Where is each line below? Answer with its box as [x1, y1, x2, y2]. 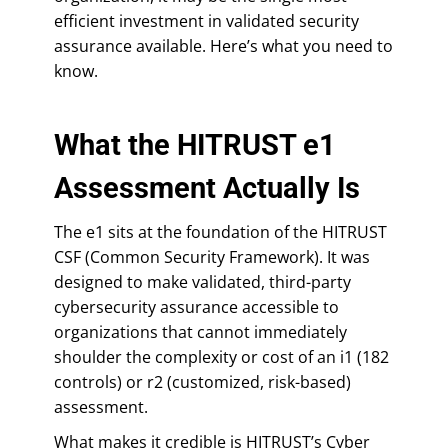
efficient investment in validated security [54, 9, 359, 32]
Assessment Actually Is [54, 170, 360, 205]
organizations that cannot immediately [54, 320, 347, 343]
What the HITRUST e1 [54, 127, 336, 162]
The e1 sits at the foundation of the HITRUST [54, 220, 387, 243]
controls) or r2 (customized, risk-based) [54, 370, 351, 393]
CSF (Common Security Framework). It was [54, 245, 370, 268]
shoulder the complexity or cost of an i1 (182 [54, 345, 389, 368]
